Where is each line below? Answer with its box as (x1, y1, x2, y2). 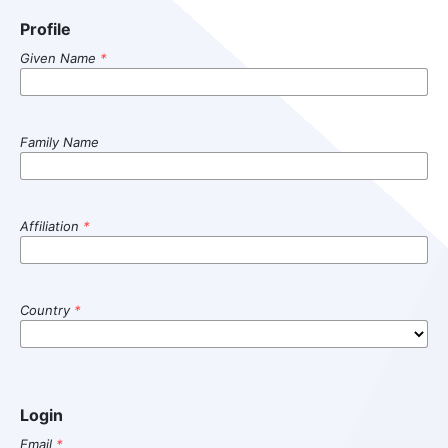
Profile (19, 18, 71, 39)
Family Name (19, 133, 99, 150)
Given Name (19, 49, 100, 66)
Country (19, 301, 74, 318)
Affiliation (19, 217, 83, 234)
